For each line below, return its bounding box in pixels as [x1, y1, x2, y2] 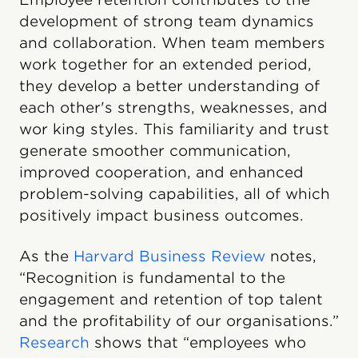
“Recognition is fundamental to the [19, 268, 285, 286]
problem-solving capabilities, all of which [19, 185, 330, 202]
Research [19, 333, 89, 351]
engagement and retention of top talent [19, 290, 323, 308]
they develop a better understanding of [19, 77, 320, 94]
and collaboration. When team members [19, 34, 325, 51]
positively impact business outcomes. [19, 206, 304, 224]
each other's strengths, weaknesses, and [19, 98, 328, 116]
